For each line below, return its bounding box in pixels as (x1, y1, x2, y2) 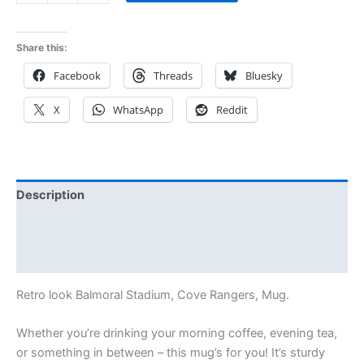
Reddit (216, 102, 248, 118)
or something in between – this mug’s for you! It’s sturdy (16, 345, 325, 361)
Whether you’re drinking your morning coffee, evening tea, (16, 326, 337, 341)
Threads (154, 68, 193, 84)
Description (16, 187, 84, 202)
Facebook (54, 68, 101, 84)
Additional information (16, 219, 145, 234)
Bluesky (245, 68, 283, 84)
